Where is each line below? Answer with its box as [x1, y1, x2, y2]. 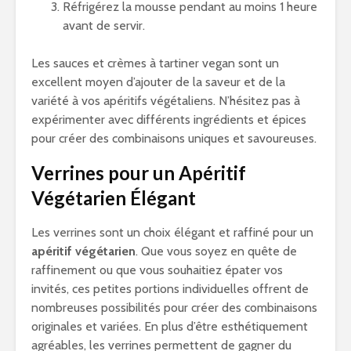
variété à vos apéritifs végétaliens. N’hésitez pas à [31, 93, 300, 108]
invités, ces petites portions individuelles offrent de [31, 281, 309, 296]
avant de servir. [63, 18, 145, 33]
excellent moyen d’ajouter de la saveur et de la [31, 74, 285, 89]
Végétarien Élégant [31, 186, 196, 209]
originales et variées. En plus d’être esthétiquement [31, 319, 308, 334]
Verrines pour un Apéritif [31, 161, 246, 184]
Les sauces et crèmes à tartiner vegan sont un [31, 56, 279, 71]
